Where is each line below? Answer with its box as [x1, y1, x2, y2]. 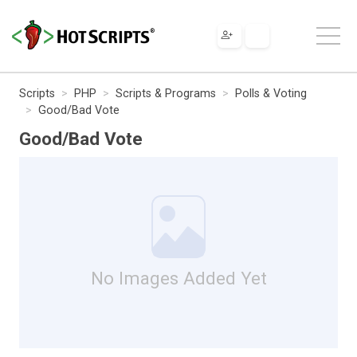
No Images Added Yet [90, 267, 267, 288]
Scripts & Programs [116, 86, 216, 100]
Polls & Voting [235, 86, 307, 100]
